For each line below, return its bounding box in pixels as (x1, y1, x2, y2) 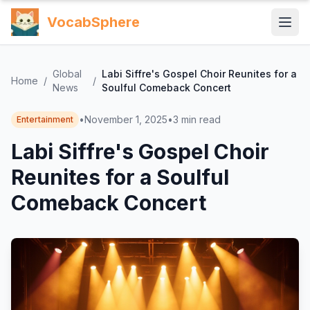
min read (181, 113, 221, 125)
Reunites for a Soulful (11, 165, 229, 190)
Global (53, 68, 82, 80)
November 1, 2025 (84, 113, 167, 125)
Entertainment (17, 114, 73, 125)
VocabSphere (47, 14, 140, 30)
